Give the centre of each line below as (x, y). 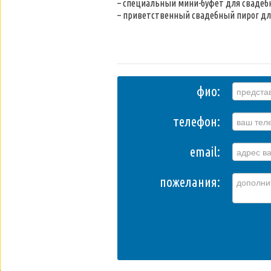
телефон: (197, 121)
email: (205, 152)
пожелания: (190, 182)
